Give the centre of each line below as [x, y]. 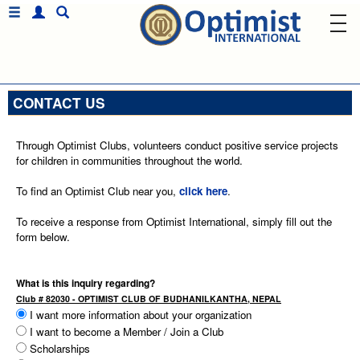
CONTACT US [59, 103]
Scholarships [58, 348]
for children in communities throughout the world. [129, 160]
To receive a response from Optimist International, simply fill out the [174, 221]
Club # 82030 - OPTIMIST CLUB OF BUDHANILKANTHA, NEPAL [149, 299]
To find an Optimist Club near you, [98, 191]
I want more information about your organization [139, 315]
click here [203, 191]
